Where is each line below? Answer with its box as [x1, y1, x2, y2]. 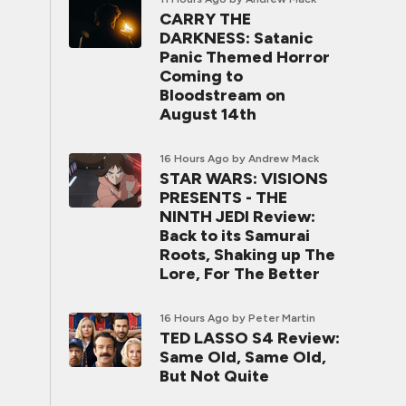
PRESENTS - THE [159, 188, 287, 208]
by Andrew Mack [232, 152, 319, 165]
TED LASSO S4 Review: [159, 328, 340, 348]
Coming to [159, 66, 243, 86]
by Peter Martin [232, 312, 315, 324]
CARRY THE [159, 9, 251, 29]
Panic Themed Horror [159, 47, 330, 67]
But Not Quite [159, 366, 269, 386]
